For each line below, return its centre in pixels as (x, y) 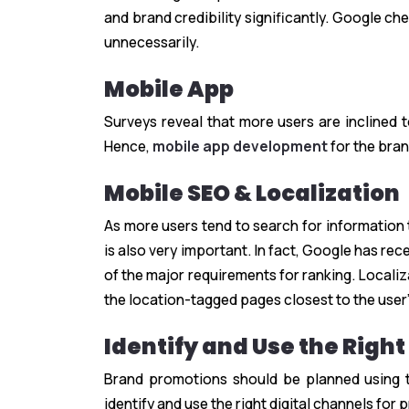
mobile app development (240, 147)
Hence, (128, 147)
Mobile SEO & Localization (252, 194)
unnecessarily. (152, 42)
